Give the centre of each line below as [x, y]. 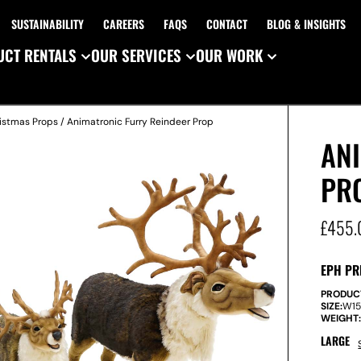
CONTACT [226, 24]
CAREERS [123, 24]
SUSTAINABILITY [47, 24]
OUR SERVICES [136, 55]
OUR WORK [229, 55]
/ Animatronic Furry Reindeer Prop [136, 122]
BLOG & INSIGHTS [306, 24]
